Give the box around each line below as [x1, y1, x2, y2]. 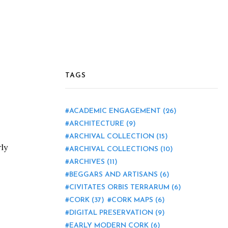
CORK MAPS [111, 196, 153, 204]
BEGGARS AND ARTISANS [69, 171, 158, 179]
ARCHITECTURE [69, 120, 124, 128]
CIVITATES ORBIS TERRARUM [69, 184, 169, 191]
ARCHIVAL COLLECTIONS [69, 146, 158, 153]
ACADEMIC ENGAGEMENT [69, 107, 161, 115]
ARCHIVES [69, 158, 105, 166]
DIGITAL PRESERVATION [69, 209, 153, 217]
